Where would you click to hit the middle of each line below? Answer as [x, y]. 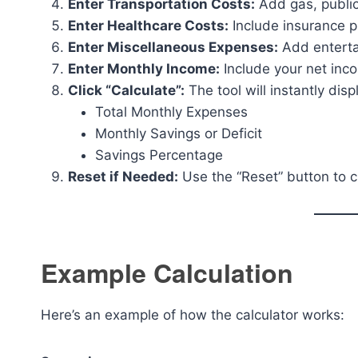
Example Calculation [167, 272]
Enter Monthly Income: [144, 69]
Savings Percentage [159, 155]
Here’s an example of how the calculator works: [193, 315]
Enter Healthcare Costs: [148, 26]
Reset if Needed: [123, 177]
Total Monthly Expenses [171, 112]
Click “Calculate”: [126, 90]
